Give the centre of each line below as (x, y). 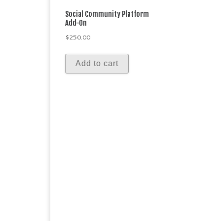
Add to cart (97, 64)
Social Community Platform (107, 14)
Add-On (76, 23)
